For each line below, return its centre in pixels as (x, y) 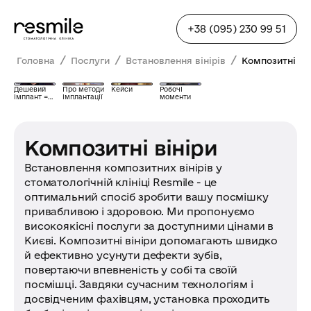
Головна (36, 60)
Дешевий (30, 89)
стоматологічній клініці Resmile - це (121, 182)
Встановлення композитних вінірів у (123, 168)
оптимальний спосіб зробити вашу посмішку (146, 197)
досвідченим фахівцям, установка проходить (147, 299)
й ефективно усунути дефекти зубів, (123, 255)
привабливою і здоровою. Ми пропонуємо (140, 211)
